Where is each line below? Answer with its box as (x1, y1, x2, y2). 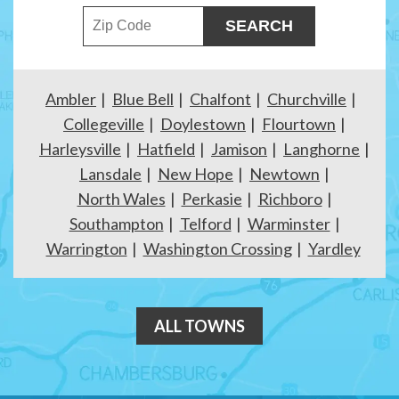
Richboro (257, 189, 322, 209)
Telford (179, 214, 232, 234)
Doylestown (160, 114, 246, 134)
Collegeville (63, 114, 144, 134)
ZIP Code (82, 8, 142, 26)
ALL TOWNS (154, 316, 245, 337)
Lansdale (79, 164, 142, 184)
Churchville (267, 89, 346, 110)
